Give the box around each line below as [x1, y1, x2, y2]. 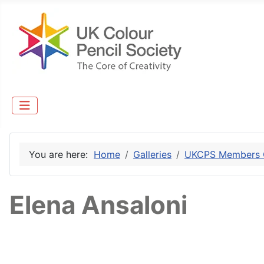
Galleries [133, 148, 171, 161]
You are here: [29, 148, 94, 161]
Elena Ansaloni [9, 190, 187, 220]
